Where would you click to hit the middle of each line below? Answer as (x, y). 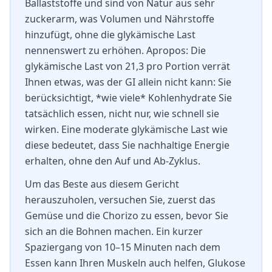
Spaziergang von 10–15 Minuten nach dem (123, 247)
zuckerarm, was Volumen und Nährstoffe (120, 19)
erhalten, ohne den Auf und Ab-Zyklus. (113, 161)
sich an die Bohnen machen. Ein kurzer (114, 231)
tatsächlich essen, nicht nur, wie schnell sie (122, 114)
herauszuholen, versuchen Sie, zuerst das (120, 200)
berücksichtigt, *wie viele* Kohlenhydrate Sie (128, 98)
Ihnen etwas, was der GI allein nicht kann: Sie (128, 82)
